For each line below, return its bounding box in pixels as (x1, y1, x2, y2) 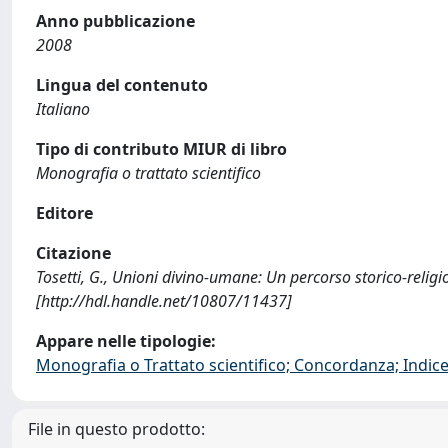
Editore (36, 202, 93, 224)
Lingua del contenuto (36, 74, 208, 96)
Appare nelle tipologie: (36, 330, 216, 352)
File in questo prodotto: (28, 418, 205, 440)
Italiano (36, 98, 90, 120)
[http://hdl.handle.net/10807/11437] (36, 290, 292, 312)
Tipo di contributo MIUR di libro (36, 138, 287, 160)
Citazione (36, 242, 111, 264)
